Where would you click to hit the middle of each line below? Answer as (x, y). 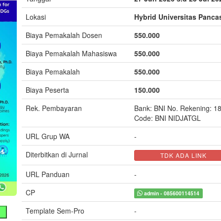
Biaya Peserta (47, 90)
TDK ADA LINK (184, 155)
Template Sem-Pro (55, 211)
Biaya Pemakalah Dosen (64, 35)
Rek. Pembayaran (54, 108)
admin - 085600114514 (171, 193)
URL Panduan (48, 174)
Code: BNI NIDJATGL (167, 118)
